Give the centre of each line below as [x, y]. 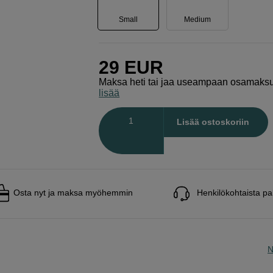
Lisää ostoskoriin [213, 122]
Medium [198, 19]
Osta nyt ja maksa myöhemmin [73, 192]
